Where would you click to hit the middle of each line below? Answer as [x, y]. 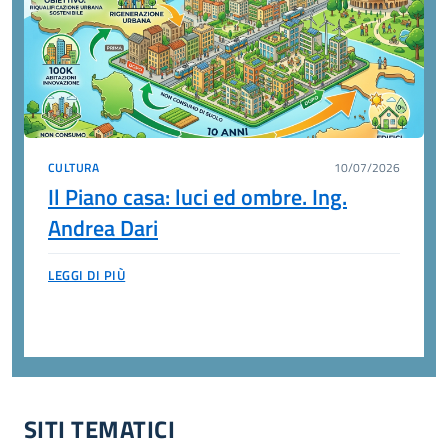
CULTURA [74, 168]
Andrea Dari [103, 228]
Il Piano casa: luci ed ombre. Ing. [197, 197]
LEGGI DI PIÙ [87, 274]
